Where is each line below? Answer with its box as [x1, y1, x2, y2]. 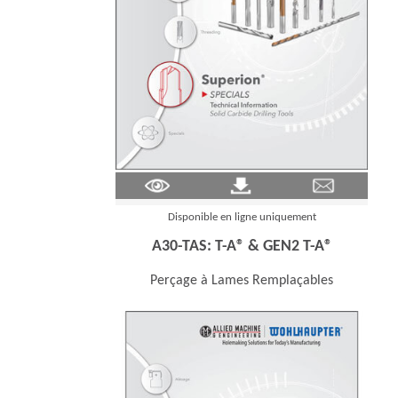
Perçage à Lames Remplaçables [150, 274, 333, 289]
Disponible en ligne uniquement [167, 211, 316, 224]
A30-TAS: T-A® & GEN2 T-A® [151, 238, 332, 256]
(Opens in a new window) [169, 174, 315, 189]
